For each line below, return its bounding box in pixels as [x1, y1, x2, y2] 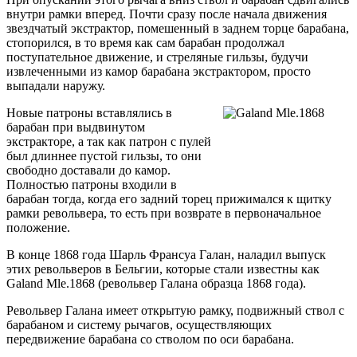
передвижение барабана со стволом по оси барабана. [6, 331, 294, 346]
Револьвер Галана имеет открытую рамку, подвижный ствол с [6, 303, 344, 317]
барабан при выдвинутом [6, 120, 145, 134]
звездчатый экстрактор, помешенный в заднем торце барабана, [6, 21, 349, 35]
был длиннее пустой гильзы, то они [6, 148, 202, 163]
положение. [6, 220, 70, 234]
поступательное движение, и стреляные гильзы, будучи [6, 49, 308, 64]
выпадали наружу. [6, 78, 105, 92]
